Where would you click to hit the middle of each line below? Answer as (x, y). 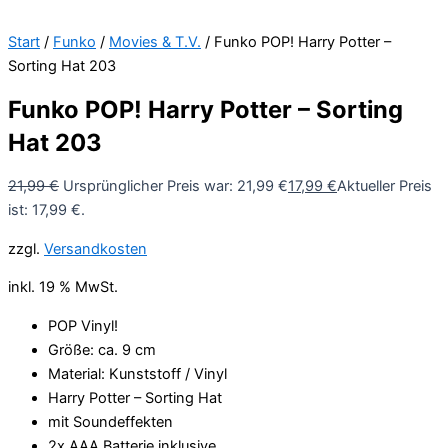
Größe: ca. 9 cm (102, 349)
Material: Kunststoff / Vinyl (137, 373)
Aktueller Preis (384, 185)
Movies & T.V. (155, 41)
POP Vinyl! (83, 325)
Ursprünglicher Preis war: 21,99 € (175, 185)
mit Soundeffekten (110, 421)
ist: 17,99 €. (46, 209)
